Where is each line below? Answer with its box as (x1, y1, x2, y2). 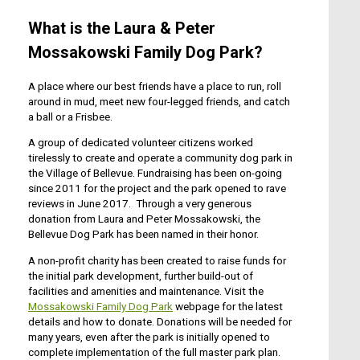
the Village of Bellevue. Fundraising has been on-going (28, 166, 282, 180)
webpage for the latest (173, 299, 283, 313)
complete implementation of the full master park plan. (28, 345, 280, 358)
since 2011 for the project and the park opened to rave (28, 182, 286, 195)
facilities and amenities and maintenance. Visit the (28, 284, 264, 297)
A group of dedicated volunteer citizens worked (28, 136, 253, 149)
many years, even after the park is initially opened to (28, 329, 270, 343)
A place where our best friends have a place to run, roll (28, 79, 281, 92)
